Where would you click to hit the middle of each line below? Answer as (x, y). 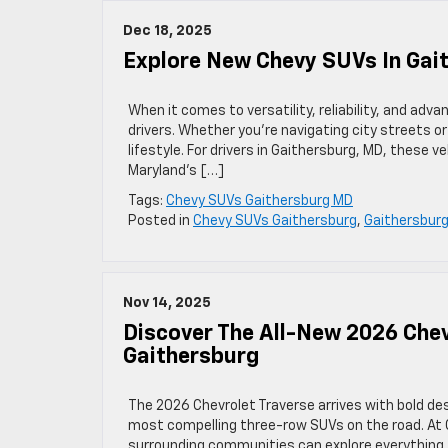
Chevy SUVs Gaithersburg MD (259, 201)
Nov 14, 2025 (167, 303)
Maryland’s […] (176, 171)
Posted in (160, 221)
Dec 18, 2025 (167, 31)
